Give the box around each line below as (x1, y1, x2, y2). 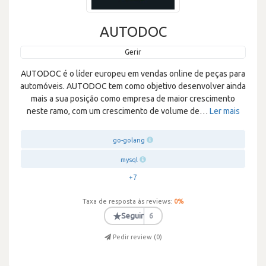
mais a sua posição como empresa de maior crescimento (31, 94, 235, 103)
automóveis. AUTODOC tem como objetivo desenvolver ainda (20, 81, 246, 91)
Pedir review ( (112, 233, 156, 240)
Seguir (121, 211, 144, 220)
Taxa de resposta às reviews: (83, 198, 172, 205)
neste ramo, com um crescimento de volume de (26, 106, 199, 116)
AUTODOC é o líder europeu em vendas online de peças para (21, 69, 245, 78)
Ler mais (209, 106, 240, 116)
